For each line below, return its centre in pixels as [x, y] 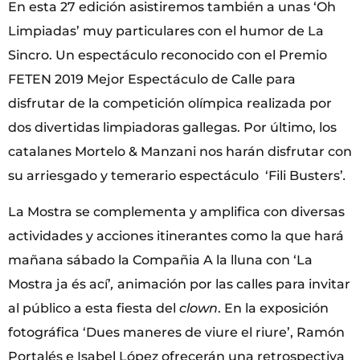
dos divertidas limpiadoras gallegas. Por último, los [172, 128]
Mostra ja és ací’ [59, 284]
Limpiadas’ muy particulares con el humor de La [166, 31]
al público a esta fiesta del [94, 308]
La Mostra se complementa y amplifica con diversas [176, 211]
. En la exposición [273, 308]
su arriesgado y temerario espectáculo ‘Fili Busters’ [176, 176]
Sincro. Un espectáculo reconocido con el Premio [168, 55]
